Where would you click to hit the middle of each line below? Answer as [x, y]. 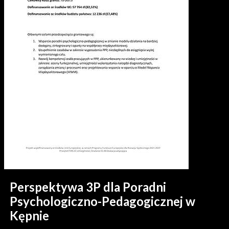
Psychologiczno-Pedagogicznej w [103, 201]
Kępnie [30, 216]
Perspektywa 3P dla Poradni [88, 187]
